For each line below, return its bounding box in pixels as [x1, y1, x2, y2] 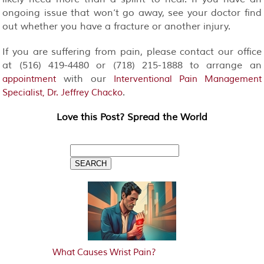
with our [56, 72, 114, 85]
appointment [2, 73, 57, 85]
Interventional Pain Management [113, 73, 262, 85]
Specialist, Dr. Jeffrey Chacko [2, 87, 123, 98]
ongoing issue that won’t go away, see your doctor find [2, 6, 262, 19]
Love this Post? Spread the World [57, 111, 207, 123]
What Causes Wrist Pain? [52, 246, 156, 258]
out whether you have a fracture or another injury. [2, 20, 231, 32]
